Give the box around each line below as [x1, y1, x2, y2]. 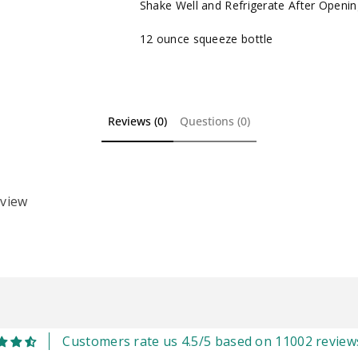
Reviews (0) [108, 113, 167, 129]
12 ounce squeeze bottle [139, 30, 273, 46]
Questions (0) [180, 113, 250, 129]
